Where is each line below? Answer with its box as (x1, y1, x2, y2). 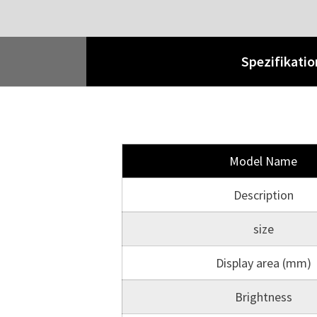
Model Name (229, 153, 297, 169)
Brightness (234, 289, 292, 305)
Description (233, 187, 294, 203)
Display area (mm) (215, 255, 311, 271)
